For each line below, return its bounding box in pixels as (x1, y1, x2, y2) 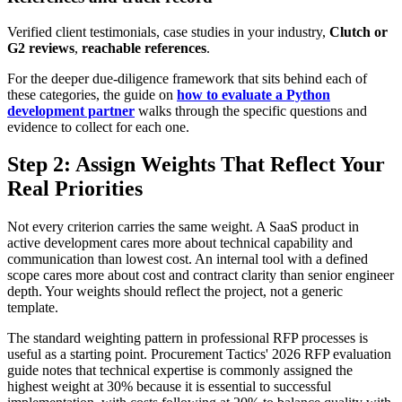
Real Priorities (7, 177, 143, 201)
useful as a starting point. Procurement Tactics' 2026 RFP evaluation (7, 346, 391, 363)
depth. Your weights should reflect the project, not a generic (7, 284, 343, 300)
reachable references (82, 39, 206, 56)
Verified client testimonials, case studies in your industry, (7, 23, 329, 39)
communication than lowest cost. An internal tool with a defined (7, 251, 368, 267)
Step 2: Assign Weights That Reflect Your (7, 153, 385, 177)
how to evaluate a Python (177, 86, 330, 102)
